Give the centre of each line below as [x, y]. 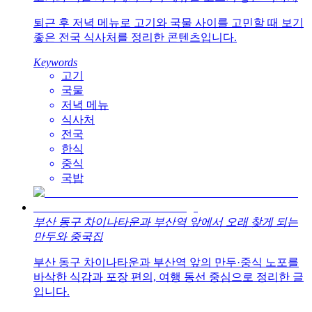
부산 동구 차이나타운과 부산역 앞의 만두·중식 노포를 [166, 263]
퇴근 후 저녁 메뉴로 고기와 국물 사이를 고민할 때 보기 [169, 23]
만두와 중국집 [68, 237]
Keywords [55, 63]
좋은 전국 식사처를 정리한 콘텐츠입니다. [135, 38]
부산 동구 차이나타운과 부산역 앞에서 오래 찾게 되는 [166, 222]
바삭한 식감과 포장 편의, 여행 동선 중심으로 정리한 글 [169, 277]
